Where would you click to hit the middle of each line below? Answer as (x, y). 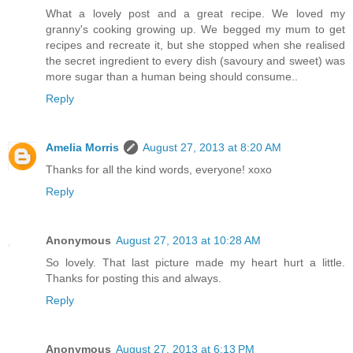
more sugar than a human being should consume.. (172, 77)
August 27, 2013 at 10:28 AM (188, 240)
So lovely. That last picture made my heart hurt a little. (195, 262)
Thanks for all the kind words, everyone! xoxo (159, 170)
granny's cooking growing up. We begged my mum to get (195, 30)
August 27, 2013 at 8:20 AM (212, 148)
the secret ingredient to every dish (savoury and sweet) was (195, 61)
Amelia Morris (82, 148)
